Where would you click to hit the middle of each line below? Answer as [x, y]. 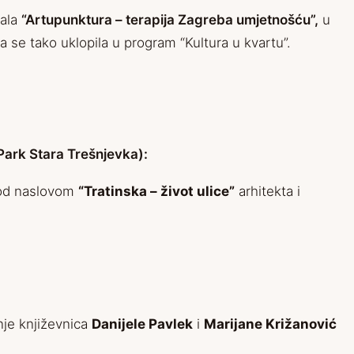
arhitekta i [267, 192]
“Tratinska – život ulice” [156, 192]
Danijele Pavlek [142, 324]
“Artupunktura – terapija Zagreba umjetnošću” [168, 20]
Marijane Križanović [270, 324]
